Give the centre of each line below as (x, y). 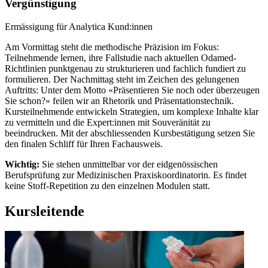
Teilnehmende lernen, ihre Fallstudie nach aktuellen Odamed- (121, 57)
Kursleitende (45, 211)
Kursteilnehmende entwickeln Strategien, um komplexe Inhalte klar (132, 111)
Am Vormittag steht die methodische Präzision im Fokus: (112, 47)
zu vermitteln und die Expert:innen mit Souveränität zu (108, 122)
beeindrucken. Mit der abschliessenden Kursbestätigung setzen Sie (130, 133)
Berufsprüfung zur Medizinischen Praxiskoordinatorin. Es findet (126, 175)
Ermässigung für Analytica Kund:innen (79, 26)
